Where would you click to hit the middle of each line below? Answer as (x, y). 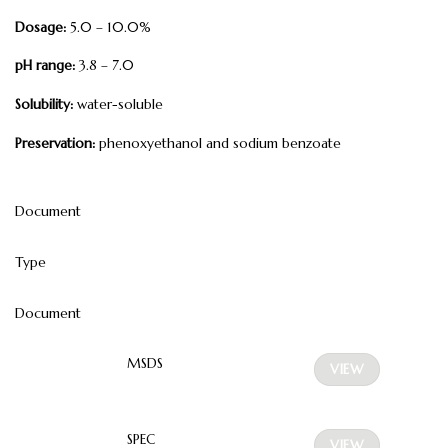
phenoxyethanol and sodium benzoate (218, 143)
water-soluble (118, 104)
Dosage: (40, 27)
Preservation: (55, 143)
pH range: (45, 66)
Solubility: (44, 104)
